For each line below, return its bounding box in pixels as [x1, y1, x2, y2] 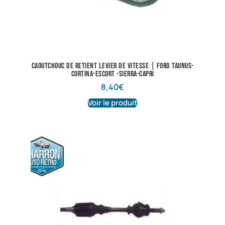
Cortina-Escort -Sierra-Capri [71, 69, 154, 79]
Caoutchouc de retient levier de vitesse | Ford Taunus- [31, 61, 194, 71]
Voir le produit [88, 97, 137, 108]
